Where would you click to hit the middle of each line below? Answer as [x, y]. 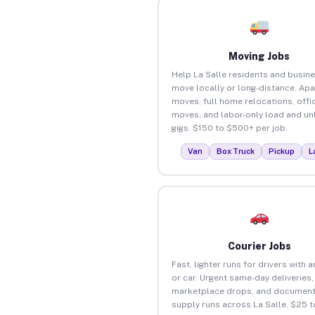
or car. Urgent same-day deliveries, [242, 277]
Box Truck [236, 151]
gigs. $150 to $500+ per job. [229, 128]
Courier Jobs [259, 246]
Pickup [282, 151]
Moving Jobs [259, 56]
